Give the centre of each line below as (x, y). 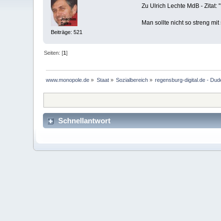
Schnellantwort (85, 121)
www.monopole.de (68, 80)
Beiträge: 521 (67, 32)
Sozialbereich (132, 80)
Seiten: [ (54, 53)
